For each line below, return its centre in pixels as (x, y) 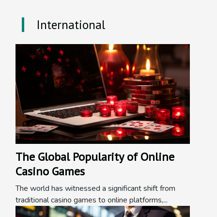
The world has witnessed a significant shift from (95, 188)
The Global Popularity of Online (95, 156)
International (70, 24)
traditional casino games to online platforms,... (92, 200)
